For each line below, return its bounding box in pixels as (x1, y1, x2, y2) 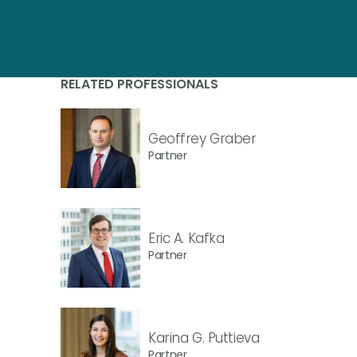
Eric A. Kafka (148, 228, 225, 248)
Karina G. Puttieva (148, 328, 260, 347)
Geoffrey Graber (148, 128, 257, 148)
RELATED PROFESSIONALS (61, 75, 218, 93)
